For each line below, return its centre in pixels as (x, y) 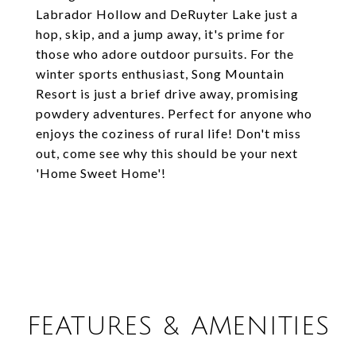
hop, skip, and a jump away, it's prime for (161, 34)
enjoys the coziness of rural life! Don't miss (168, 133)
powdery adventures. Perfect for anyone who (174, 113)
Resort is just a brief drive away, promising (167, 93)
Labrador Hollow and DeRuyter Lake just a (167, 14)
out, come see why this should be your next (167, 153)
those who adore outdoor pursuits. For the (165, 54)
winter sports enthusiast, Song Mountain (160, 74)
